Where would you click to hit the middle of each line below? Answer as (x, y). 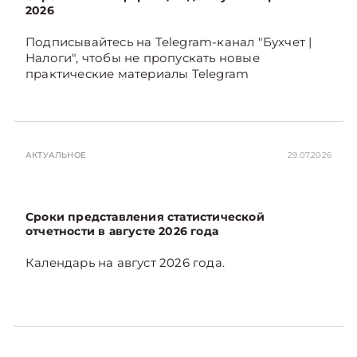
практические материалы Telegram (137, 73)
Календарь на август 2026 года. (125, 262)
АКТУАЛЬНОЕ (56, 155)
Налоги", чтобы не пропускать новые (143, 57)
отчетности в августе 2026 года (122, 231)
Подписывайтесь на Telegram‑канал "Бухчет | (169, 41)
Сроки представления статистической (145, 216)
